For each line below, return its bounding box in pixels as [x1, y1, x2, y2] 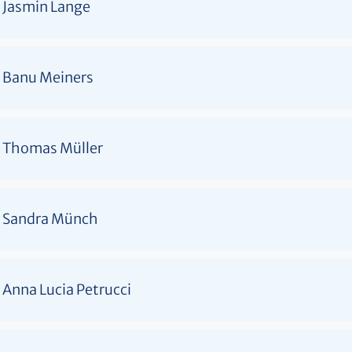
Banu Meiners [2, 68, 93, 86]
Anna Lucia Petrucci [2, 280, 131, 299]
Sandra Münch [2, 209, 98, 228]
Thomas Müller [2, 138, 103, 157]
